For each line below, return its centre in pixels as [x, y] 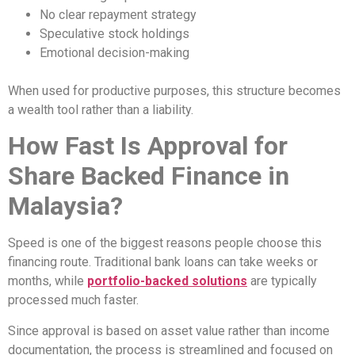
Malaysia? [65, 206]
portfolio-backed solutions [167, 281]
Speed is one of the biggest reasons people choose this [165, 243]
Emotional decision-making [115, 52]
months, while [48, 281]
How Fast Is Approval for [148, 146]
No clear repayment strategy [118, 14]
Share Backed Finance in [149, 176]
